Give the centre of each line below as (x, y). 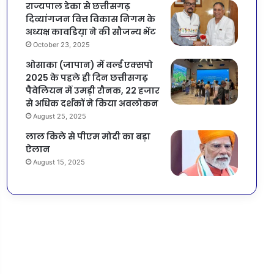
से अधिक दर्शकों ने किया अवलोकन (92, 103)
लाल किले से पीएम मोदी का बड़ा (88, 136)
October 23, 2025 (61, 44)
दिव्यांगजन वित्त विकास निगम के (90, 19)
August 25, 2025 (59, 116)
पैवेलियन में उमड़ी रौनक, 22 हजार (92, 90)
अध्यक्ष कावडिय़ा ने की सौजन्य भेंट (91, 31)
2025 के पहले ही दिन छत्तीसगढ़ (87, 77)
